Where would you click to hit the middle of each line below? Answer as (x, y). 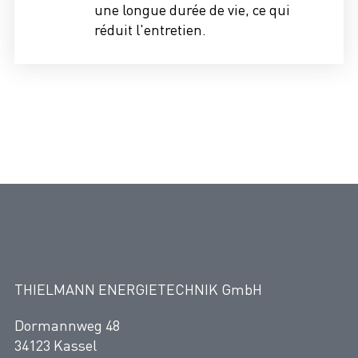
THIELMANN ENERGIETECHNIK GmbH (138, 289)
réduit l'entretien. (150, 30)
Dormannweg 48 (67, 325)
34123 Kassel (56, 345)
